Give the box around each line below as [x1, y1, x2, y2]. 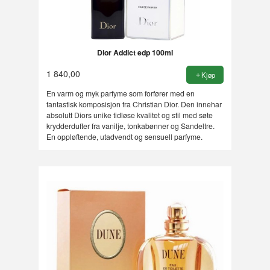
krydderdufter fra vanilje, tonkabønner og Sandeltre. [46, 121, 215, 131]
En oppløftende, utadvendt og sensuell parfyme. [46, 131, 202, 142]
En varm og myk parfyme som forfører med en [46, 88, 195, 99]
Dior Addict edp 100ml [96, 46, 173, 58]
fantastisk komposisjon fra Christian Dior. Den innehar [46, 99, 222, 110]
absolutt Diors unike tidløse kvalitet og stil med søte [46, 110, 213, 121]
